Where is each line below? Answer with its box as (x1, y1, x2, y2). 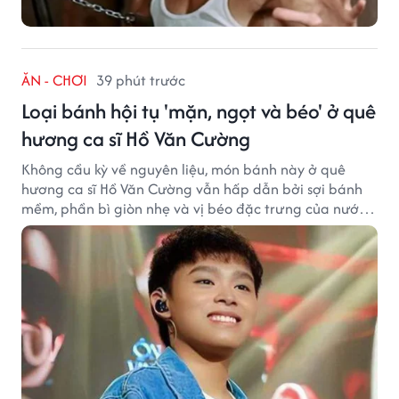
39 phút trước (96, 69, 185, 91)
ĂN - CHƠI (21, 69, 87, 91)
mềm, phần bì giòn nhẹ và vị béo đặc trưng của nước (21, 197, 366, 219)
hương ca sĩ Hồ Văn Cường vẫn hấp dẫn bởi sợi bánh (21, 177, 362, 199)
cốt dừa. (21, 216, 75, 239)
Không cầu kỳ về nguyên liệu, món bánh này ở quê (21, 158, 346, 180)
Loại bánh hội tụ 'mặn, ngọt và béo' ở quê (21, 95, 376, 126)
